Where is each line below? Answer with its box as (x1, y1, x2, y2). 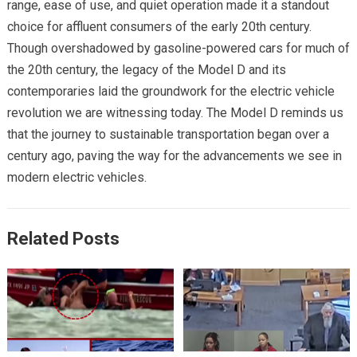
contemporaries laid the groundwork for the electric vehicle (6, 83, 335, 99)
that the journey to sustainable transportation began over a (6, 126, 329, 142)
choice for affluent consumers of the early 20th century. (6, 18, 312, 34)
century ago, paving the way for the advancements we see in (6, 147, 342, 163)
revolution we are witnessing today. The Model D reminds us (6, 104, 343, 120)
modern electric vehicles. (6, 169, 147, 185)
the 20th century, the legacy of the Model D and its (6, 61, 286, 77)
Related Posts (6, 228, 120, 249)
